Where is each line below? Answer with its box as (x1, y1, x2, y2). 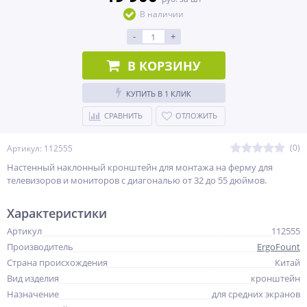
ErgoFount (257, 241, 300, 253)
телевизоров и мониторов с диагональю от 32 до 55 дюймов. (7, 174, 267, 186)
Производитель (7, 241, 73, 253)
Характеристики (7, 205, 107, 221)
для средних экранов (212, 288, 300, 300)
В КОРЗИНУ (127, 57, 201, 74)
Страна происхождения (7, 256, 108, 269)
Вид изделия (7, 272, 59, 284)
